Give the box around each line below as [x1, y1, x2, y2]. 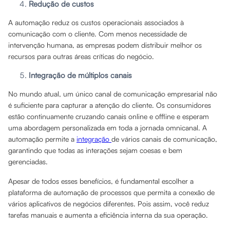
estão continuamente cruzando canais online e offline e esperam [8, 112, 209, 121]
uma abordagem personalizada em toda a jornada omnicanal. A [8, 123, 207, 132]
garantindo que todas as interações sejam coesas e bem [8, 146, 182, 155]
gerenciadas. [8, 157, 48, 166]
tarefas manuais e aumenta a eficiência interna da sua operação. [8, 210, 208, 219]
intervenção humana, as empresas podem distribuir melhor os [8, 41, 202, 49]
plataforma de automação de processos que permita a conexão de [8, 188, 215, 197]
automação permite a [8, 135, 76, 143]
